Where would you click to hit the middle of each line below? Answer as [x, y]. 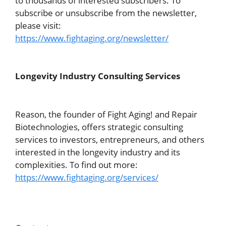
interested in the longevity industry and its [98, 152]
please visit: [38, 25]
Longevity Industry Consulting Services [98, 76]
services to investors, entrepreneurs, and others [110, 139]
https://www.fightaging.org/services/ [87, 177]
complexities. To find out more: [76, 164]
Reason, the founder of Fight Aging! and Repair [106, 114]
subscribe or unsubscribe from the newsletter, [106, 13]
